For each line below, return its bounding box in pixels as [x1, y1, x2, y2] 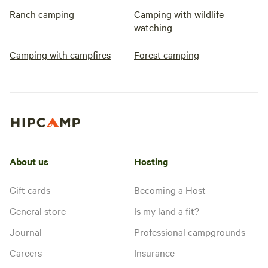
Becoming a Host [134, 182, 206, 196]
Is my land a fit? [134, 203, 199, 217]
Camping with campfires [10, 48, 111, 61]
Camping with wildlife [134, 7, 224, 20]
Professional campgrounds [134, 224, 245, 238]
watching [134, 20, 172, 33]
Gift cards [10, 182, 50, 196]
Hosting [134, 154, 168, 167]
